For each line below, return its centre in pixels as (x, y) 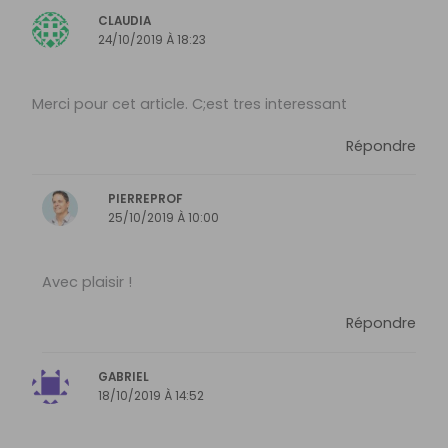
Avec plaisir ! (86, 281)
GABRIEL (124, 376)
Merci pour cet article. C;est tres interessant (190, 103)
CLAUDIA (125, 20)
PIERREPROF (146, 198)
